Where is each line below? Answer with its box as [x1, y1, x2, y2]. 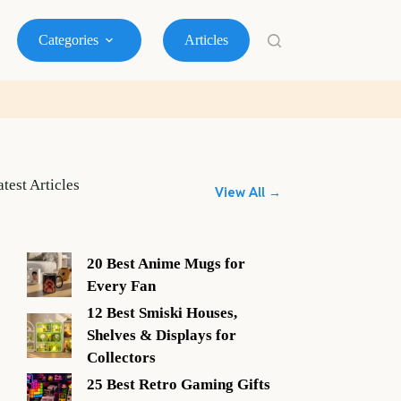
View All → [214, 183, 281, 200]
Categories [38, 32, 98, 47]
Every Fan [87, 277, 157, 295]
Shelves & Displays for [87, 327, 237, 345]
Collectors [87, 349, 157, 367]
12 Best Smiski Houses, [87, 304, 238, 322]
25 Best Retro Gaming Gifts [87, 376, 271, 394]
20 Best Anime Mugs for [87, 255, 246, 273]
